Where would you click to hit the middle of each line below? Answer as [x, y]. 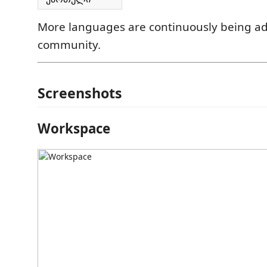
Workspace [74, 128]
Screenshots [80, 93]
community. [69, 44]
